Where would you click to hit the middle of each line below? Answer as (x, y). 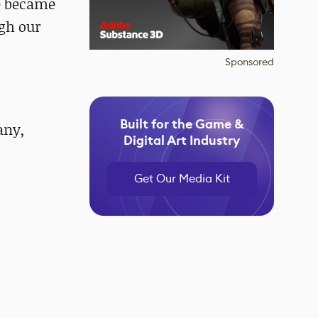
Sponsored (250, 62)
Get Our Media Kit (182, 179)
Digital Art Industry (182, 141)
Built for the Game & (182, 124)
